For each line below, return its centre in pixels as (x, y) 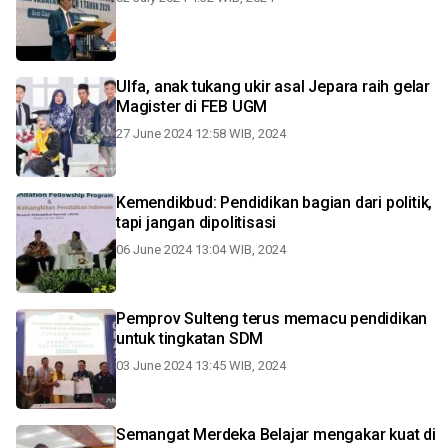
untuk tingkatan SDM (190, 338)
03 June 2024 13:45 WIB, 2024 (201, 365)
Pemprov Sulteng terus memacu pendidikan (272, 318)
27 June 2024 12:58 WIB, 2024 (201, 133)
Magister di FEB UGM (192, 106)
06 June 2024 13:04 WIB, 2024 (201, 249)
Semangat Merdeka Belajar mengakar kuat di (276, 434)
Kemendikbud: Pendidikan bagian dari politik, (274, 202)
